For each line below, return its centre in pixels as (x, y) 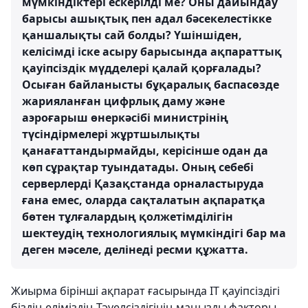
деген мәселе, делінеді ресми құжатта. (135, 250)
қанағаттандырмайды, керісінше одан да (145, 151)
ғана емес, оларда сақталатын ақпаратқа (144, 200)
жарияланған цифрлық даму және (123, 101)
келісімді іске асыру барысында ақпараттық (152, 52)
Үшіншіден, (208, 35)
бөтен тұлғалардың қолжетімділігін (128, 217)
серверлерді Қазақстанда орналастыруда (143, 184)
